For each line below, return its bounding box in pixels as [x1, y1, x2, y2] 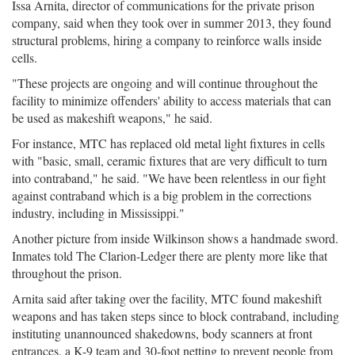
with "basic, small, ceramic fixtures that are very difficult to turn [12, 152, 327, 169]
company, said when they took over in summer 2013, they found [12, 14, 331, 31]
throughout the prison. [12, 265, 122, 281]
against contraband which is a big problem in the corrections [12, 187, 311, 204]
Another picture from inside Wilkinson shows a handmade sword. [12, 230, 338, 246]
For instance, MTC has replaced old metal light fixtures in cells [12, 135, 325, 151]
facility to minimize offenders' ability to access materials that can [12, 92, 331, 109]
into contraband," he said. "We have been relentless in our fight [12, 170, 326, 186]
